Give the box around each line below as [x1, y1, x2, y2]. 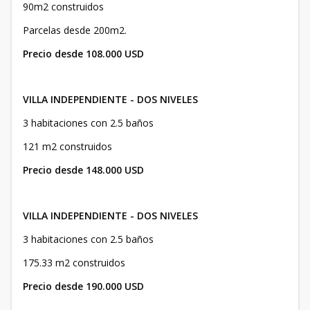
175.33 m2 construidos [23, 256, 125, 270]
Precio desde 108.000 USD [23, 47, 144, 61]
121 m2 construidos [23, 140, 112, 154]
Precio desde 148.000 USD [23, 163, 144, 177]
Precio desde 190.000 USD [23, 280, 144, 293]
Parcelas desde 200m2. [23, 24, 127, 37]
